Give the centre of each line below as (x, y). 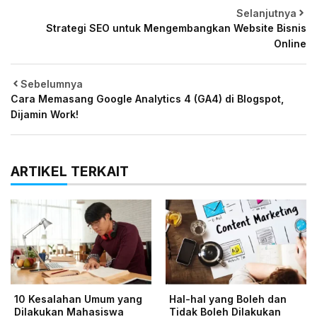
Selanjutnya (266, 13)
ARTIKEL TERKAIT (70, 171)
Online (290, 43)
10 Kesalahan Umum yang (78, 299)
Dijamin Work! (45, 114)
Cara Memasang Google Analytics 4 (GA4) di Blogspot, (147, 98)
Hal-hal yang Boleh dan (228, 299)
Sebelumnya (52, 83)
